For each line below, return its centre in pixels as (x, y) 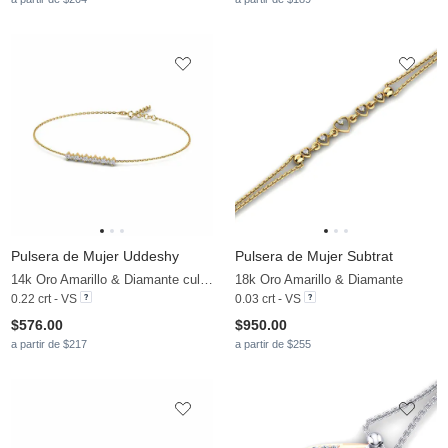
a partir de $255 (273, 344)
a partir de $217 (49, 344)
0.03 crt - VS (268, 299)
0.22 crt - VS (44, 299)
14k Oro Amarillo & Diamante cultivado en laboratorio (206, 280)
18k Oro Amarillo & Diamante (319, 280)
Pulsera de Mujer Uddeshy (95, 256)
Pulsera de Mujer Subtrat (314, 256)
